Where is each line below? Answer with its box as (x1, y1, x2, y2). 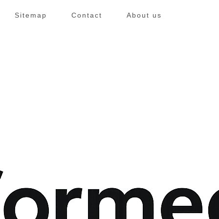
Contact (71, 11, 102, 19)
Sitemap (15, 11, 47, 19)
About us (127, 11, 162, 19)
